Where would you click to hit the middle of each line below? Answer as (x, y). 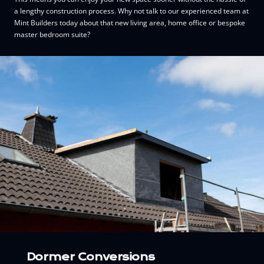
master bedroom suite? (52, 34)
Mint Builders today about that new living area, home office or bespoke (130, 22)
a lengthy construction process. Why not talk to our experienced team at (131, 11)
